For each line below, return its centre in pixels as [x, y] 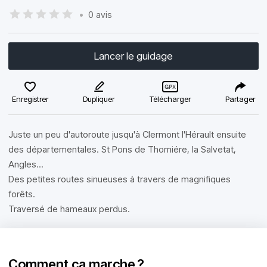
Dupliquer [99, 99]
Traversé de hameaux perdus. [69, 209]
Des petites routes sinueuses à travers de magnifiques [119, 179]
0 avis [100, 14]
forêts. [22, 194]
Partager [240, 99]
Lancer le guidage [133, 56]
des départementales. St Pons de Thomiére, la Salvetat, [122, 149]
